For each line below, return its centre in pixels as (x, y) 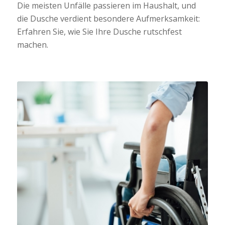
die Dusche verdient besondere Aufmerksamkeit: (108, 18)
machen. (32, 44)
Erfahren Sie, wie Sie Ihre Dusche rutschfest (99, 31)
